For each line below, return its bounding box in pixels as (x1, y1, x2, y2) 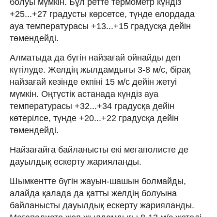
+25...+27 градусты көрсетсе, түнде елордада (10, 9, 195, 19)
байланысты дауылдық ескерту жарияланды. (10, 200, 194, 210)
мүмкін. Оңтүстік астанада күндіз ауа (10, 89, 158, 99)
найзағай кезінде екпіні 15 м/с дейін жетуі (10, 77, 177, 87)
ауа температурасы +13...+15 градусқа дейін (10, 21, 191, 31)
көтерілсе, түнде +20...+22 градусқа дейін (10, 113, 179, 123)
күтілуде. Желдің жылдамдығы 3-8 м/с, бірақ (10, 64, 190, 75)
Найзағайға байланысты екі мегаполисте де (10, 144, 188, 155)
